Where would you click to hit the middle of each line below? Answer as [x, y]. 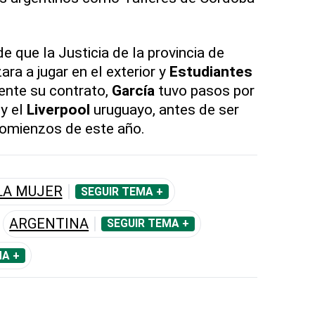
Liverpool [58, 110]
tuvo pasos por [204, 91]
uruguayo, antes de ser [164, 110]
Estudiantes [211, 72]
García [133, 91]
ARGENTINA [49, 223]
